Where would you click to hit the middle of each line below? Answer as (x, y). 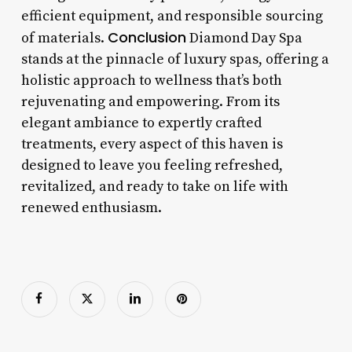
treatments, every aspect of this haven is (152, 144)
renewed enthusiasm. (91, 207)
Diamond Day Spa (244, 38)
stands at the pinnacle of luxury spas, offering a (175, 59)
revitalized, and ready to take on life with (154, 186)
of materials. (64, 38)
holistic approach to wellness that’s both (151, 80)
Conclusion (147, 37)
